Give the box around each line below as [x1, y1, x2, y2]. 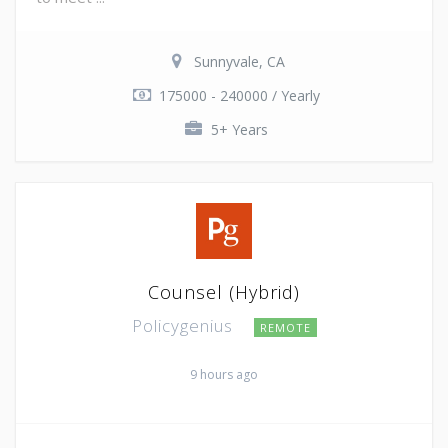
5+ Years [210, 119, 268, 139]
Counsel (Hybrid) [148, 279, 300, 304]
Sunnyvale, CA [193, 51, 285, 71]
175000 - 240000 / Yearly [158, 85, 320, 105]
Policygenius [131, 313, 238, 337]
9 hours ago [190, 365, 258, 383]
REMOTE [259, 319, 311, 335]
